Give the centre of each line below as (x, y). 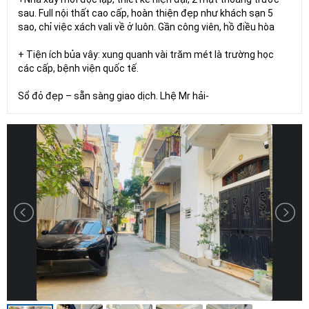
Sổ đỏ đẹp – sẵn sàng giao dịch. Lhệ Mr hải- (113, 96)
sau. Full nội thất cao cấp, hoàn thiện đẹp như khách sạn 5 (146, 13)
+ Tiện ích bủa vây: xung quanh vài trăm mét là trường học (146, 54)
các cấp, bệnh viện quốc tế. (78, 68)
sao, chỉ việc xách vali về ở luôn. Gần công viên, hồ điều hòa (146, 27)
